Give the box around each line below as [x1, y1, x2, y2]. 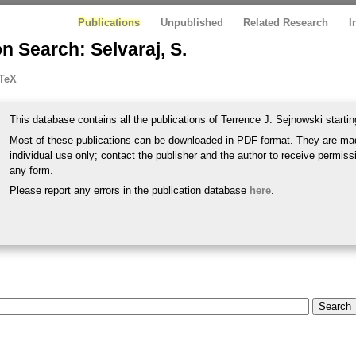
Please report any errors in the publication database [10, 184, 250, 197]
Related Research [243, 16, 329, 29]
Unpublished [160, 16, 223, 29]
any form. [10, 164, 54, 176]
